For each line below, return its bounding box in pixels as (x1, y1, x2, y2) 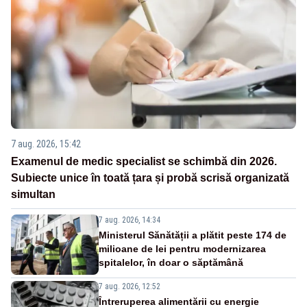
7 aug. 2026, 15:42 (11, 138, 81, 149)
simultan (11, 188, 56, 200)
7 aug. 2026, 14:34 (99, 214, 160, 225)
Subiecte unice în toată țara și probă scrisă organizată (11, 171, 289, 184)
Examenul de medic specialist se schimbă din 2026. (11, 155, 277, 167)
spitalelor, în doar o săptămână (99, 256, 243, 268)
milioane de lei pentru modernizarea (99, 243, 266, 254)
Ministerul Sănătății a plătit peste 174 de (99, 229, 286, 241)
